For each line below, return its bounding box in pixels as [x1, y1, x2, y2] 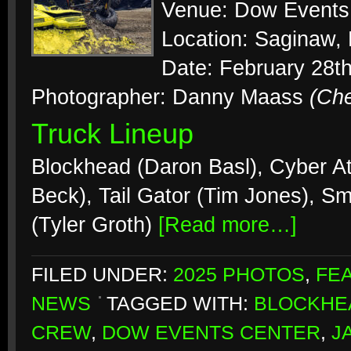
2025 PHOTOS [173, 264, 305, 285]
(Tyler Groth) [31, 213, 158, 237]
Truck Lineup [31, 118, 194, 150]
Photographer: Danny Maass [31, 85, 309, 109]
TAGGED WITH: [107, 293, 254, 314]
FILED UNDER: [31, 264, 173, 285]
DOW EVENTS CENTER [102, 322, 320, 343]
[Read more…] [158, 213, 297, 237]
